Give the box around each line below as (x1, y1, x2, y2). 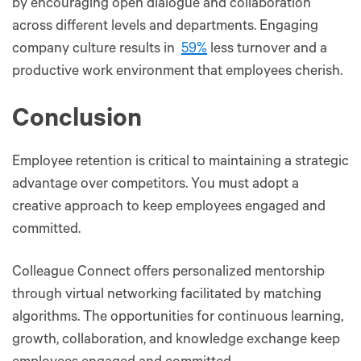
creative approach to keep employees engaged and (12, 199, 326, 216)
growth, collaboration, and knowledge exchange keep (12, 332, 340, 349)
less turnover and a (207, 41, 327, 58)
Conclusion (12, 106, 142, 136)
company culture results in (12, 41, 181, 58)
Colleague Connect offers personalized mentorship (12, 264, 325, 281)
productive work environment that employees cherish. (12, 64, 342, 81)
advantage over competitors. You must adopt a (12, 176, 299, 193)
